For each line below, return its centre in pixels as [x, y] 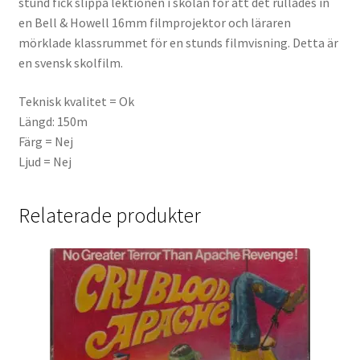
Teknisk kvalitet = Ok [76, 101]
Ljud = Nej [45, 161]
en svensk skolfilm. [70, 63]
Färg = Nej [45, 141]
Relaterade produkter [109, 215]
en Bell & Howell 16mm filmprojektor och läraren [154, 23]
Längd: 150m [53, 121]
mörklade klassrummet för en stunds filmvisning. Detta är [178, 43]
